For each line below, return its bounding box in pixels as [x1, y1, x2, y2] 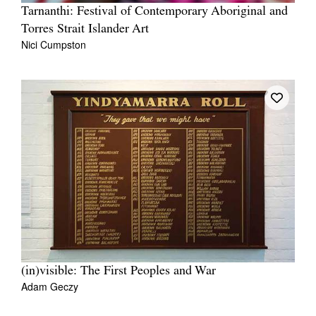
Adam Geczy [21, 279, 78, 294]
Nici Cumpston [21, 37, 86, 52]
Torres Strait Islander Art [21, 23, 149, 37]
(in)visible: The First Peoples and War [21, 265, 216, 279]
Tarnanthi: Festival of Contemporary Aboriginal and [21, 5, 288, 19]
